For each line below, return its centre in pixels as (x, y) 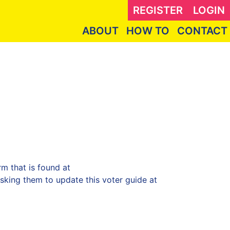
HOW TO (148, 31)
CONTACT (202, 31)
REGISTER (158, 10)
